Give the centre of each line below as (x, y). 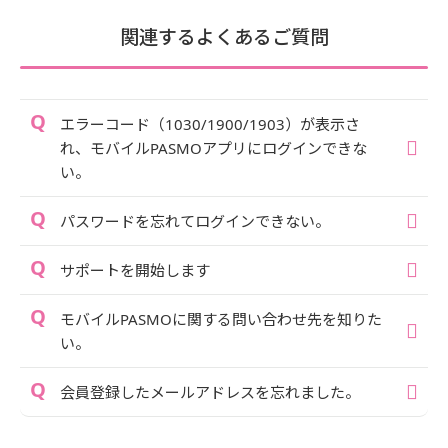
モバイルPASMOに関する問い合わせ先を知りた (221, 318)
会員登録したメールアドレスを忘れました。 (210, 391)
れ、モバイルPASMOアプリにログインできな (213, 147)
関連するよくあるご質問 (224, 36)
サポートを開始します (135, 269)
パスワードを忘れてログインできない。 (195, 220)
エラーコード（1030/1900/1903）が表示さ (210, 123)
